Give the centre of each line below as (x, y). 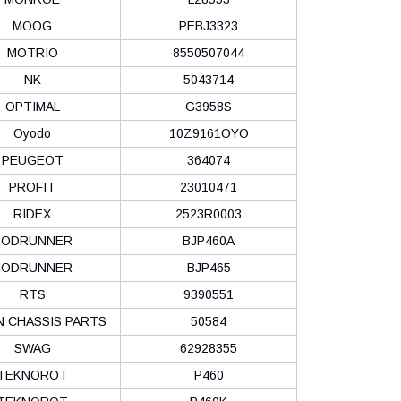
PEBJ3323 (209, 26)
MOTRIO (32, 52)
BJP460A (209, 240)
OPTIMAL (32, 106)
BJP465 (209, 267)
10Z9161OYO (209, 133)
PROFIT (32, 187)
